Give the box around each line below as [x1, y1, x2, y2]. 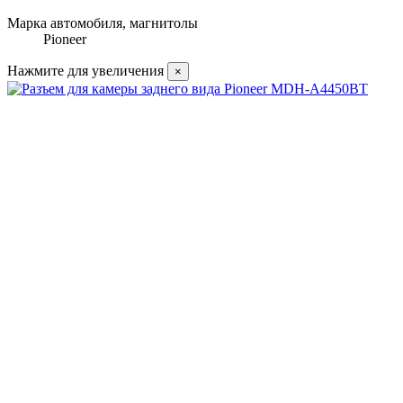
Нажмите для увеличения [7, 63, 164, 79]
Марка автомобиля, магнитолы [7, 15, 198, 31]
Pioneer [43, 31, 86, 48]
